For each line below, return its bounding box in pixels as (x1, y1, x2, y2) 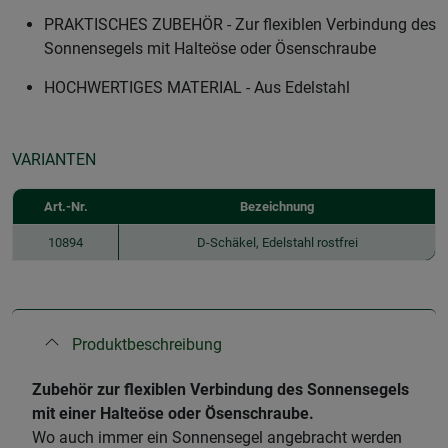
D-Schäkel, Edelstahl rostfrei (196, 234, 358, 250)
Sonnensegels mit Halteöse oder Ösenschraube (44, 38, 376, 58)
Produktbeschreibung (72, 334, 222, 354)
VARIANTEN (12, 149, 96, 169)
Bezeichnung (240, 198, 314, 214)
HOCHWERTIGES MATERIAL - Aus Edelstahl (44, 77, 350, 97)
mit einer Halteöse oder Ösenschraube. (32, 403, 314, 423)
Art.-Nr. (44, 198, 88, 214)
